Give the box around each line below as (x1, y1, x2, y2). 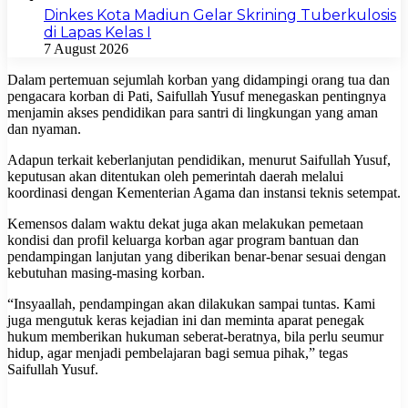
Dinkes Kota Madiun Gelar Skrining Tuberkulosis (44, 5, 396, 24)
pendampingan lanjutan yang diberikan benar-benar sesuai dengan (7, 248, 386, 264)
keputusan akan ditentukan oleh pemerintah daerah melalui (7, 168, 343, 184)
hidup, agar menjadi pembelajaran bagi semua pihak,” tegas (7, 344, 348, 361)
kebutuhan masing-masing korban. (7, 264, 205, 280)
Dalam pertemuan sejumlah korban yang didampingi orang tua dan (7, 71, 390, 87)
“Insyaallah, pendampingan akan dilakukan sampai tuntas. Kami (7, 295, 375, 311)
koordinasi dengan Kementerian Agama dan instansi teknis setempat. (7, 184, 401, 200)
